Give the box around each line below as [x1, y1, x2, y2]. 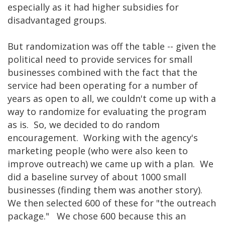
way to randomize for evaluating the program [8, 105, 206, 118]
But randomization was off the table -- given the [8, 40, 216, 52]
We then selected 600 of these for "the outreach [8, 196, 216, 209]
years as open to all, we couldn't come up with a [8, 92, 216, 104]
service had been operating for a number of [8, 79, 198, 91]
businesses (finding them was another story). [8, 183, 205, 196]
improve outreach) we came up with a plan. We [8, 157, 213, 170]
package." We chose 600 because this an [8, 209, 186, 222]
